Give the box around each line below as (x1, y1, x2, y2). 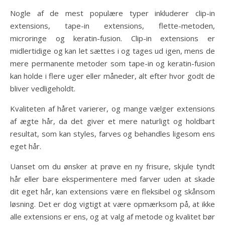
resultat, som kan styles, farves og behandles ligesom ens (10, 129, 215, 139)
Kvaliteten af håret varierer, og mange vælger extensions (10, 103, 215, 114)
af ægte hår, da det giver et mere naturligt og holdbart (10, 116, 215, 126)
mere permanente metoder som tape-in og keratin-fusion (10, 58, 215, 68)
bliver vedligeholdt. (10, 83, 75, 93)
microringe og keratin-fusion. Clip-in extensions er (10, 33, 215, 43)
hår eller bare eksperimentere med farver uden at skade (10, 174, 215, 184)
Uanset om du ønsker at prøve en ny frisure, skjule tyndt (10, 161, 215, 171)
